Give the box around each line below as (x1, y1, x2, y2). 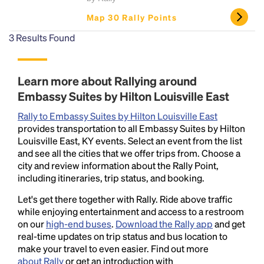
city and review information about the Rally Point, (18, 159, 219, 171)
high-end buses (46, 217, 111, 230)
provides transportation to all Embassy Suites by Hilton (18, 122, 245, 134)
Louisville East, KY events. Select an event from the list (18, 134, 242, 147)
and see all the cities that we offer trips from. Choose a (18, 147, 240, 159)
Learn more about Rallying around (18, 73, 197, 88)
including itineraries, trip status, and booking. (18, 171, 204, 184)
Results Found (14, 31, 75, 44)
